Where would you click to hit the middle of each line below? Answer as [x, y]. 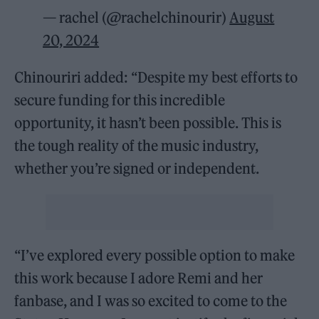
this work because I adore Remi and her [139, 278]
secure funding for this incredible [120, 100]
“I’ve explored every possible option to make [155, 255]
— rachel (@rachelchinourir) [136, 17]
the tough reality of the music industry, [137, 145]
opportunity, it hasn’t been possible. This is [148, 122]
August [252, 17]
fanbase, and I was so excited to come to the [151, 300]
